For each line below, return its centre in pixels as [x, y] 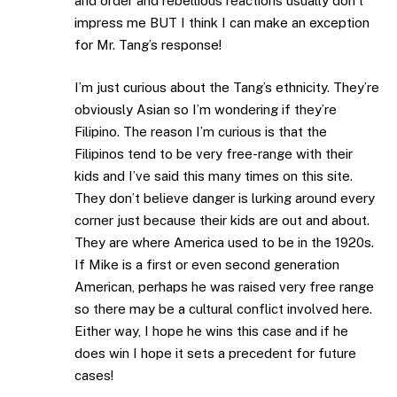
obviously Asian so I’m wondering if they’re [206, 109]
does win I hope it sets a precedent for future [215, 353]
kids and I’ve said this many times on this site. [214, 175]
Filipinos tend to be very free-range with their [214, 153]
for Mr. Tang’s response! [148, 45]
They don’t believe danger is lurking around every [225, 198]
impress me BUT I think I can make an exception [222, 23]
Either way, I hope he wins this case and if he [211, 331]
